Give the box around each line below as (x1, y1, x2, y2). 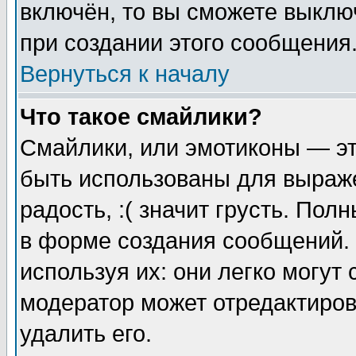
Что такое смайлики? (20, 104, 262, 130)
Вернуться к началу (20, 61, 230, 87)
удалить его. (20, 321, 152, 346)
